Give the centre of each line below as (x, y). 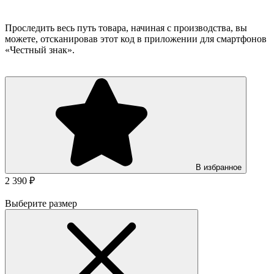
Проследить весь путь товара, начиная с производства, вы (126, 28)
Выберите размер (41, 203)
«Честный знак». (40, 50)
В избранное (219, 167)
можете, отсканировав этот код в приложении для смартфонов (136, 39)
